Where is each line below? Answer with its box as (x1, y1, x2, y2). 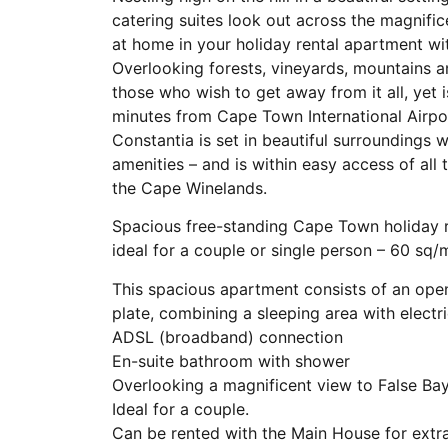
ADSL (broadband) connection (112, 326, 343, 347)
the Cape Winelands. (112, 178, 267, 198)
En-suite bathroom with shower (112, 350, 350, 371)
